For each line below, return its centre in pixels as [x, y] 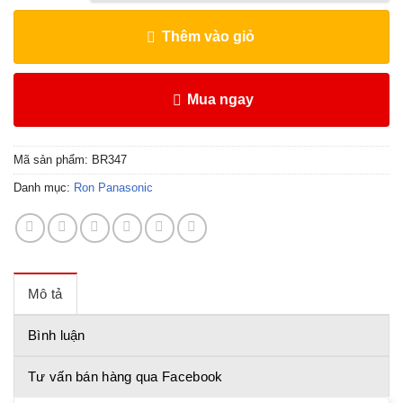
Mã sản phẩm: [53, 160]
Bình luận [57, 335]
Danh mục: [44, 188]
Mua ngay [220, 99]
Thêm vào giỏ [208, 36]
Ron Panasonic [113, 188]
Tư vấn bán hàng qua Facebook [125, 376]
